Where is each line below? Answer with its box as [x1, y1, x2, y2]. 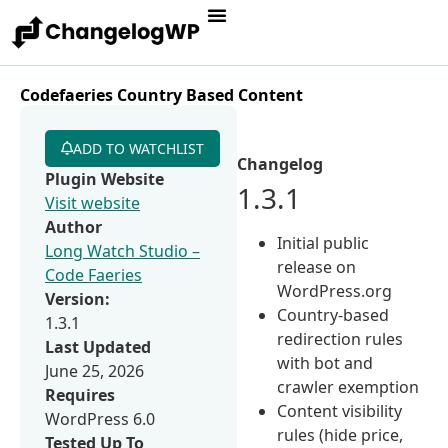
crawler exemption [277, 375, 420, 398]
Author [45, 215, 102, 238]
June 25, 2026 [45, 359, 144, 382]
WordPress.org [277, 279, 393, 302]
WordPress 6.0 [45, 407, 155, 430]
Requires [45, 383, 115, 406]
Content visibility [277, 399, 403, 422]
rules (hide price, [277, 423, 404, 446]
